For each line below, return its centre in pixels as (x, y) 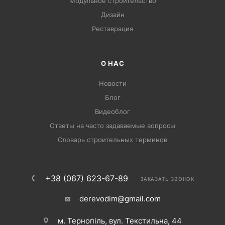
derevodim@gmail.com (120, 199)
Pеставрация (113, 29)
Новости (113, 84)
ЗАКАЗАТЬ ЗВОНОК (167, 179)
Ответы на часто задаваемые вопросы (113, 126)
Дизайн (113, 15)
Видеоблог (113, 112)
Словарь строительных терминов (113, 140)
